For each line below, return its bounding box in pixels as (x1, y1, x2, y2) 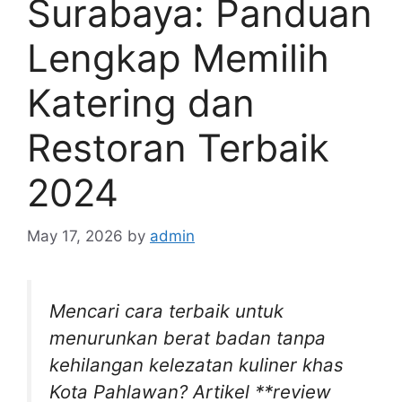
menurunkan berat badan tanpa (49, 327, 326, 350)
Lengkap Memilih (27, 34, 329, 81)
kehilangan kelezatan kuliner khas (49, 354, 344, 377)
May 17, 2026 (27, 227, 123, 246)
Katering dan (27, 79, 255, 126)
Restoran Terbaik (27, 124, 329, 170)
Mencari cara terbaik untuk (49, 300, 284, 323)
